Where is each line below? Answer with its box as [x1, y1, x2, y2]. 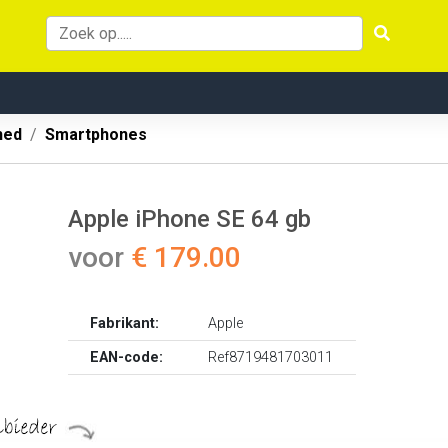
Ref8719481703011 [208, 349, 334, 366]
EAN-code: [90, 349, 164, 366]
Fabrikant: [90, 315, 160, 332]
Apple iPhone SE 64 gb [68, 205, 311, 233]
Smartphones [45, 125, 147, 144]
